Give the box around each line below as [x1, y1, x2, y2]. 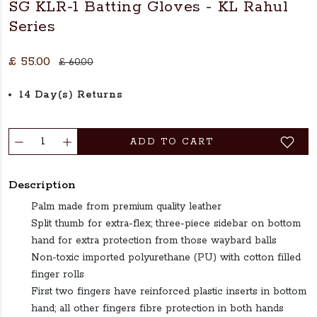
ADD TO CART [130, 137, 214, 147]
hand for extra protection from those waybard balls [31, 234, 277, 247]
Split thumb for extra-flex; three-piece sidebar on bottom [31, 217, 301, 230]
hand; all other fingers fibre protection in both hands [31, 302, 284, 315]
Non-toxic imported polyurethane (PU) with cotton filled [31, 251, 301, 264]
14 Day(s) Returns [19, 88, 123, 101]
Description [8, 178, 76, 192]
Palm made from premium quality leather [31, 200, 221, 213]
